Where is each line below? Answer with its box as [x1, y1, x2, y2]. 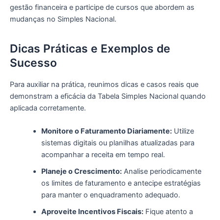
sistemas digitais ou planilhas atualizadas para [41, 138, 194, 148]
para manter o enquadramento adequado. [41, 191, 180, 200]
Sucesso [10, 55, 57, 70]
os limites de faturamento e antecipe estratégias [41, 179, 201, 188]
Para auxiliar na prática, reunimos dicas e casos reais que [10, 80, 198, 89]
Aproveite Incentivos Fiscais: [41, 207, 143, 217]
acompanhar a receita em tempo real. [41, 150, 165, 160]
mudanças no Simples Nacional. [10, 14, 116, 24]
